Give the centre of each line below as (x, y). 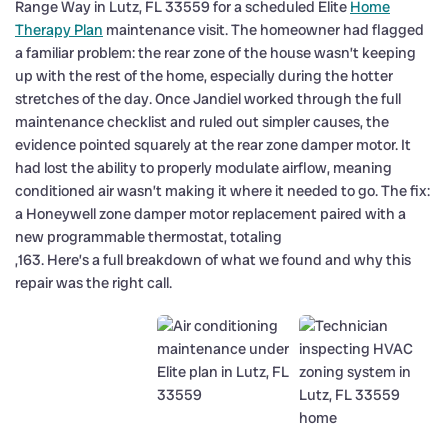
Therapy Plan (59, 29)
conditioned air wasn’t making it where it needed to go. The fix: (222, 190)
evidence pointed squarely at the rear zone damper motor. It (213, 144)
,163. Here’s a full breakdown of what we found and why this (213, 259)
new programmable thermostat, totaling (148, 236)
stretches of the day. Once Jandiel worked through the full (208, 98)
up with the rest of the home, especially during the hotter (204, 75)
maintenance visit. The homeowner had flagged (263, 29)
